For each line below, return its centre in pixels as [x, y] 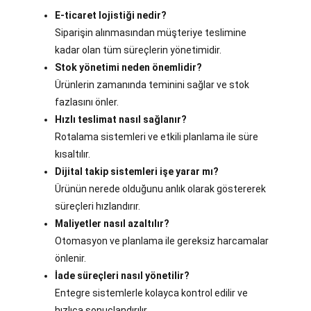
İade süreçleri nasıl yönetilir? [122, 276]
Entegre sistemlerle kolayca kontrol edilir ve [151, 293]
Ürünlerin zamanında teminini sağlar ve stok [152, 85]
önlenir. [70, 259]
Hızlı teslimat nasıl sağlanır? [121, 120]
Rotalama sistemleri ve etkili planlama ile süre [157, 137]
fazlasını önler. [87, 102]
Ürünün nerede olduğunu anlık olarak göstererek [160, 189]
